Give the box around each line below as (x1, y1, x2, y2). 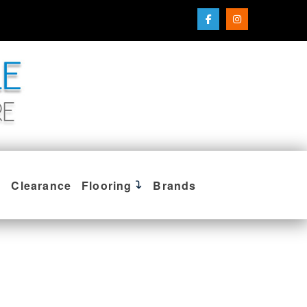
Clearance (11, 177, 72, 193)
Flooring (82, 177, 132, 193)
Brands (153, 177, 197, 193)
